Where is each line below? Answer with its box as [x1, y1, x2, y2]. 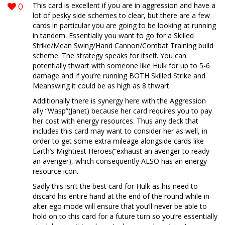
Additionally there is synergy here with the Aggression [33, 96, 206, 105]
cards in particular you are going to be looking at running [33, 21, 216, 30]
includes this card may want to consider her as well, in [33, 126, 207, 136]
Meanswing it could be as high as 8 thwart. [33, 81, 171, 90]
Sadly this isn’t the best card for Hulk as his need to [33, 181, 198, 191]
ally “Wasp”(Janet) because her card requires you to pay [33, 106, 212, 116]
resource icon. [33, 166, 78, 176]
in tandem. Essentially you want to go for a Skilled [33, 31, 194, 40]
